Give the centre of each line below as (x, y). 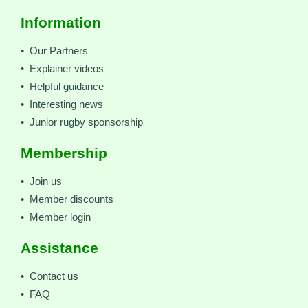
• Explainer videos (62, 69)
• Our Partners (54, 51)
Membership (64, 153)
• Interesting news (62, 104)
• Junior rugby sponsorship (82, 122)
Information (61, 23)
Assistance (59, 248)
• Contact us (49, 276)
